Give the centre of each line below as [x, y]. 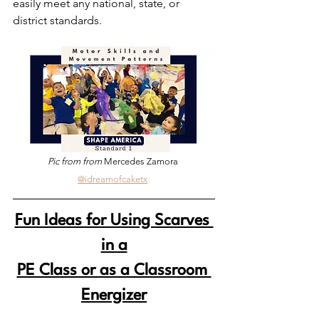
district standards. [59, 21]
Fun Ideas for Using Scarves [114, 221]
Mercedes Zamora [142, 162]
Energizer [114, 296]
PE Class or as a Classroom [114, 271]
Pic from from [76, 162]
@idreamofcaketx [113, 179]
